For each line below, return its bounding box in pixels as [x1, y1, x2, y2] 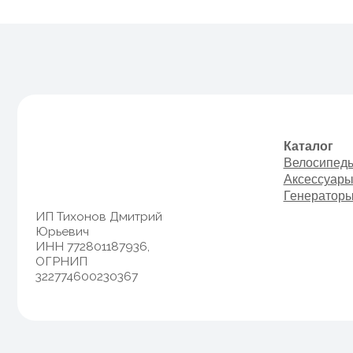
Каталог [252, 86, 298, 98]
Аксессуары [252, 116, 316, 128]
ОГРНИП [31, 188, 78, 203]
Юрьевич [31, 162, 80, 176]
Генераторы [252, 131, 317, 143]
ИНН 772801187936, [31, 175, 134, 189]
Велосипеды [252, 101, 319, 113]
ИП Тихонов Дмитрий [31, 148, 145, 162]
